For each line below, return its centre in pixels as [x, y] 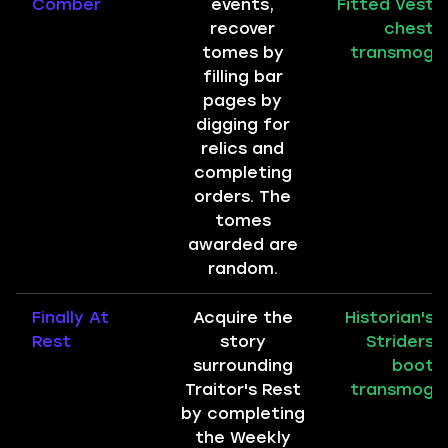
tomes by [242, 52]
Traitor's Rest [242, 389]
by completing [242, 413]
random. [242, 268]
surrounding [242, 365]
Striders [400, 341]
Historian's [389, 317]
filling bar [242, 76]
